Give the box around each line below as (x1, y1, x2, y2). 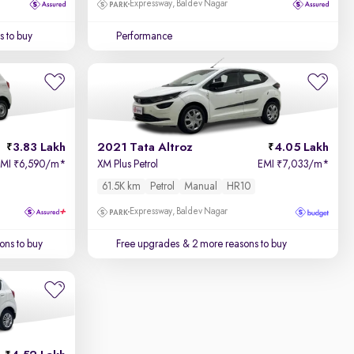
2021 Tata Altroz (97, 141, 194, 154)
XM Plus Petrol (97, 159, 159, 170)
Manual (184, 181, 218, 192)
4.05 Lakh (273, 141, 329, 154)
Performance (116, 31, 173, 42)
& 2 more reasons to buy (180, 239, 288, 250)
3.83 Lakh (13, 141, 66, 154)
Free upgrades (116, 239, 180, 250)
